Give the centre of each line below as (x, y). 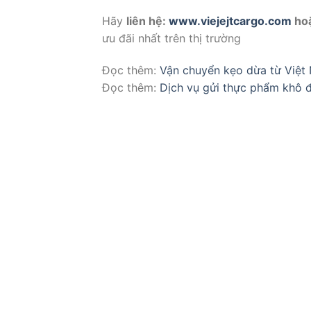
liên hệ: (148, 20)
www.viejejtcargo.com (230, 20)
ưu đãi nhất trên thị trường (171, 38)
